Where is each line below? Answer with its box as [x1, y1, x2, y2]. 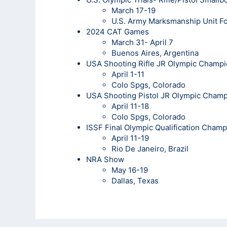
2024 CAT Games [86, 26, 149, 36]
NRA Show [86, 154, 124, 164]
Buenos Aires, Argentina [111, 48, 199, 58]
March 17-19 [111, 5, 156, 15]
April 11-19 [111, 133, 149, 143]
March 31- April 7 [111, 37, 173, 47]
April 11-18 [111, 101, 149, 111]
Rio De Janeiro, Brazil [111, 143, 188, 154]
